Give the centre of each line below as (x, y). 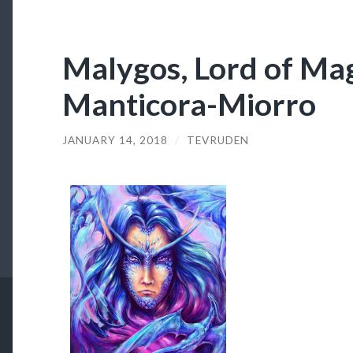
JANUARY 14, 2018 (115, 140)
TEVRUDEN (217, 140)
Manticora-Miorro (189, 103)
